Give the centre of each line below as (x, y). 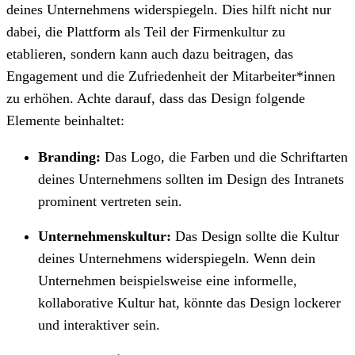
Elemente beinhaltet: (65, 120)
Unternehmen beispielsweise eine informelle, (168, 280)
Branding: (69, 157)
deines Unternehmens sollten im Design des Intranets (191, 179)
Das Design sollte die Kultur (257, 236)
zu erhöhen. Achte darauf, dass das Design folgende (156, 98)
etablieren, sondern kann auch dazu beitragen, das (150, 53)
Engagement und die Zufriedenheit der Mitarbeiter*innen (171, 76)
